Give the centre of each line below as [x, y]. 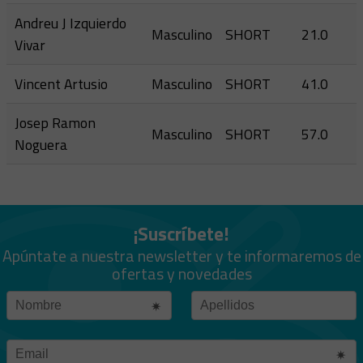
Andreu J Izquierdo [70, 23]
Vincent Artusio [61, 84]
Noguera [41, 145]
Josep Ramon [55, 123]
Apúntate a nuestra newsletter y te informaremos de [181, 256]
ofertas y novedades [181, 273]
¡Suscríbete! [181, 234]
